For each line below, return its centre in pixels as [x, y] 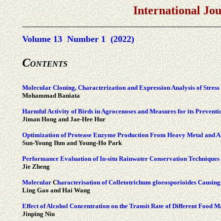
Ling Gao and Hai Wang [56, 190]
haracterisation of [83, 183]
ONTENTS [49, 64]
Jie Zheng [36, 167]
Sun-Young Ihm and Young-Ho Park [72, 143]
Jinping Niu [38, 214]
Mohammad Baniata [51, 96]
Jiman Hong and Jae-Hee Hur [64, 119]
